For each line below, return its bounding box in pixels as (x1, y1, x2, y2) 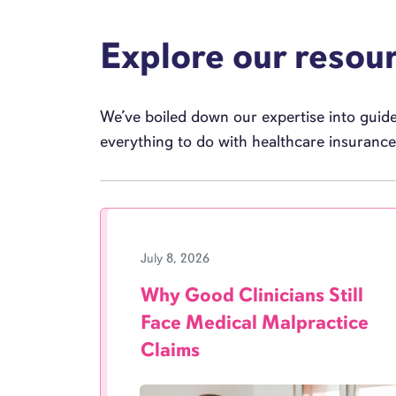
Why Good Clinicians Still (141, 283, 364, 307)
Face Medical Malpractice (141, 310, 369, 334)
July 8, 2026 (141, 250, 210, 266)
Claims (141, 338, 201, 362)
